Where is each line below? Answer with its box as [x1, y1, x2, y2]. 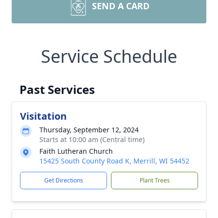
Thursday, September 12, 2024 [39, 125, 139, 134]
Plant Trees [139, 176, 170, 184]
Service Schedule [41, 44, 177, 68]
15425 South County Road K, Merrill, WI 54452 [39, 156, 189, 165]
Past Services [19, 81, 95, 97]
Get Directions [44, 176, 83, 184]
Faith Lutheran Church [39, 146, 113, 156]
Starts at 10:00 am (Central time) [39, 135, 145, 144]
